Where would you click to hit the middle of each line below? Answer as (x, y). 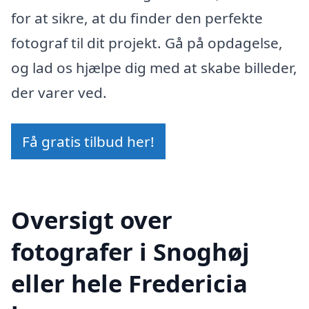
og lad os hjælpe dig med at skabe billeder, (154, 67)
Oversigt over (92, 220)
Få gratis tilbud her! (88, 142)
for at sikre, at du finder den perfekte (137, 18)
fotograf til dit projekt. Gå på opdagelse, (147, 42)
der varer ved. (59, 92)
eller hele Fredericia (129, 283)
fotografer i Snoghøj (130, 251)
